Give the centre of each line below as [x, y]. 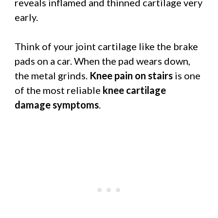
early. [26, 17]
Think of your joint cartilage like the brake [106, 46]
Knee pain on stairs [131, 75]
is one [187, 75]
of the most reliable [59, 90]
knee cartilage [134, 90]
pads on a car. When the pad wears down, [102, 61]
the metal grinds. [52, 75]
